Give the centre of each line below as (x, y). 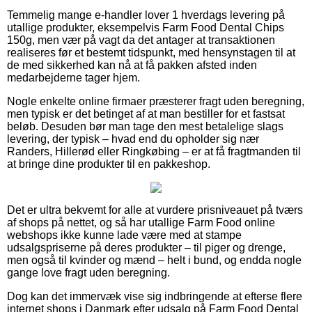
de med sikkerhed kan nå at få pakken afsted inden (132, 65)
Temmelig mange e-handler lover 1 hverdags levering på (146, 15)
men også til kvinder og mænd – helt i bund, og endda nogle (154, 260)
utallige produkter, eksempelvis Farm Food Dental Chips (146, 28)
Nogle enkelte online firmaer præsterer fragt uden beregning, (156, 102)
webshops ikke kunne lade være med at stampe (124, 235)
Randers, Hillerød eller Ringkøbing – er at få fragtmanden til (154, 152)
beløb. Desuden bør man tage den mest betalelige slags (145, 127)
